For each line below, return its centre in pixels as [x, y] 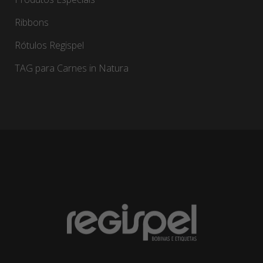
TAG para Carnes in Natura [72, 68]
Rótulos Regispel [49, 45]
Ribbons [32, 22]
